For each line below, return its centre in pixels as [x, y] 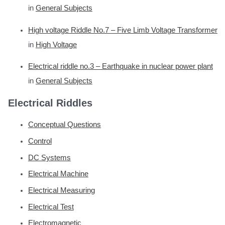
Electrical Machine [58, 174]
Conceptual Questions [64, 125]
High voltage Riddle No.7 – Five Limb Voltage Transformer [123, 30]
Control [40, 141]
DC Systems [49, 157]
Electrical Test [51, 207]
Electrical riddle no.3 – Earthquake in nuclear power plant [120, 67]
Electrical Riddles [50, 103]
